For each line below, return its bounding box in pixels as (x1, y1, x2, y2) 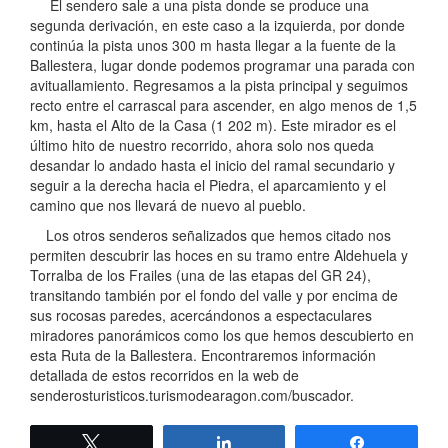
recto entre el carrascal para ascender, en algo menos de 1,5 (30, 95, 417, 116)
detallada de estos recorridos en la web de (30, 365, 299, 386)
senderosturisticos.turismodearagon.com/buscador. (30, 385, 354, 406)
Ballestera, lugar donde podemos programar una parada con (30, 55, 415, 76)
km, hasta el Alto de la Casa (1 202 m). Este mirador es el (30, 115, 396, 136)
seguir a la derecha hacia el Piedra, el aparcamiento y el (30, 175, 386, 196)
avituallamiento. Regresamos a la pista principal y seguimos (30, 75, 408, 96)
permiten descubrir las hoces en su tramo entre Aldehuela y (30, 245, 408, 266)
